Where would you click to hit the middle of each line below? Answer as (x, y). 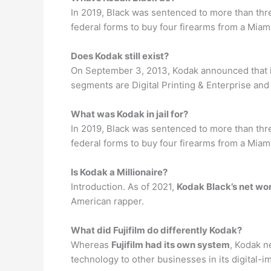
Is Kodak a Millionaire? (119, 172)
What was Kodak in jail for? (129, 114)
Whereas (91, 244)
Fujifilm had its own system (171, 244)
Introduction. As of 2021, (124, 186)
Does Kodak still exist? (120, 56)
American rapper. (107, 201)
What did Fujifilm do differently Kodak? (156, 230)
